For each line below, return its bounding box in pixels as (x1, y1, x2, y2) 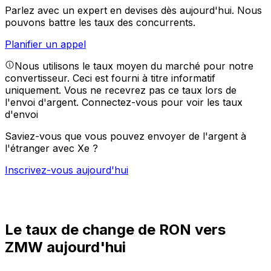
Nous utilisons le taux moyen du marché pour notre (15, 60, 253, 73)
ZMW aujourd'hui (5, 238, 126, 256)
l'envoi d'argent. (5, 96, 82, 109)
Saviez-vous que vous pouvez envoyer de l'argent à (5, 130, 246, 143)
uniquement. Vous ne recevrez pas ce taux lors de (5, 84, 237, 97)
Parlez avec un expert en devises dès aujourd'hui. (5, 4, 237, 17)
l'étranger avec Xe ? (5, 142, 98, 155)
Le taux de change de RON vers (5, 221, 226, 239)
